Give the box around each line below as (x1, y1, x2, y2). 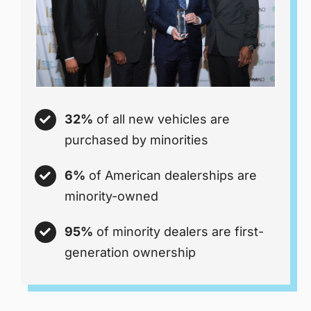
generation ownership (65, 245, 196, 260)
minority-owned (65, 189, 159, 204)
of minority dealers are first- (93, 224, 264, 239)
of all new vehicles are (93, 112, 230, 127)
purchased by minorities (65, 133, 209, 148)
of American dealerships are (85, 168, 258, 183)
